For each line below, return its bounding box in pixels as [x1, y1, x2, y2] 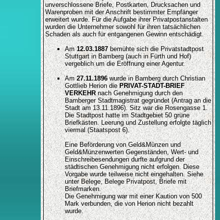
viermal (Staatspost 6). [64, 126, 130, 134]
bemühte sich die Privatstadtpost [108, 45, 204, 53]
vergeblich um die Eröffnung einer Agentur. [64, 60, 185, 68]
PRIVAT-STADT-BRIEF [119, 82, 185, 90]
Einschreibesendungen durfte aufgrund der [64, 156, 185, 164]
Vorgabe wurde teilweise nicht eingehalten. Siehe [64, 170, 203, 178]
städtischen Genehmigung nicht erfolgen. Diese [64, 163, 199, 171]
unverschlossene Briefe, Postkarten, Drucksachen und [45, 1, 200, 9]
